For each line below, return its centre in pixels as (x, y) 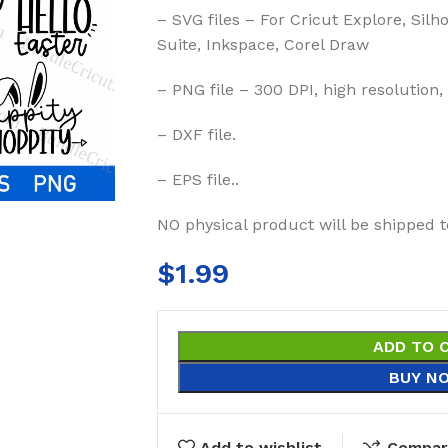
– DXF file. (196, 134)
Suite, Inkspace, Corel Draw (263, 44)
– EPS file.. (198, 179)
